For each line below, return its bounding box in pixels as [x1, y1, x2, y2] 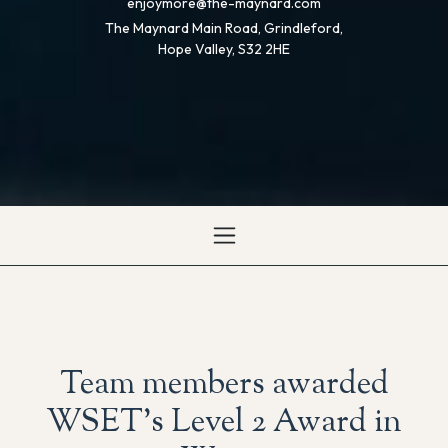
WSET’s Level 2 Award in [46, 399, 402, 446]
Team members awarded [59, 361, 389, 408]
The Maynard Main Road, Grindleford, [105, 18, 343, 37]
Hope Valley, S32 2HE [158, 39, 290, 58]
